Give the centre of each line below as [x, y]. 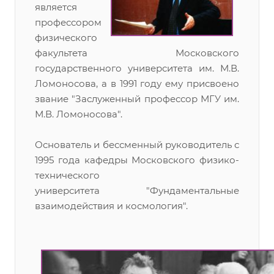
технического [67, 175]
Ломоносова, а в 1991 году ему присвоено [137, 83]
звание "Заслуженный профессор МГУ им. [137, 99]
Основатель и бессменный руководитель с [137, 145]
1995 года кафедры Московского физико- [137, 160]
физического [66, 38]
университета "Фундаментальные [137, 191]
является [56, 7]
